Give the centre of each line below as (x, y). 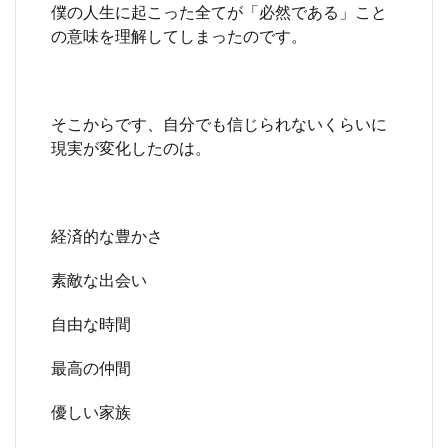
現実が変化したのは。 (131, 147)
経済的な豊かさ (107, 235)
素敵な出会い (99, 279)
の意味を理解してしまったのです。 (179, 35)
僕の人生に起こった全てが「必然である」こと (219, 11)
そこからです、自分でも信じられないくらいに (219, 123)
